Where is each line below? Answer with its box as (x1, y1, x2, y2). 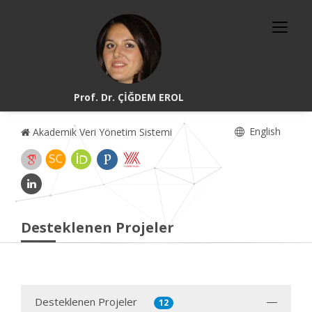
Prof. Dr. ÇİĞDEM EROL (74, 91, 185, 104)
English (247, 125, 281, 138)
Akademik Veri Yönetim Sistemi (30, 125, 172, 139)
